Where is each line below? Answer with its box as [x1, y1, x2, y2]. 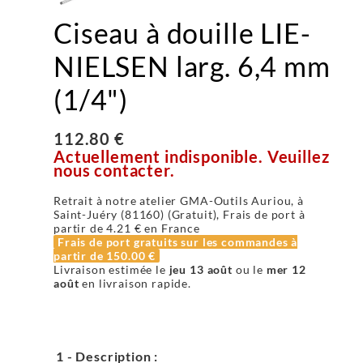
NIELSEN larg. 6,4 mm [53, 49, 331, 83]
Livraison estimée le [53, 262, 169, 276]
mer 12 [266, 262, 306, 276]
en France [141, 220, 200, 235]
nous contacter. [53, 160, 175, 180]
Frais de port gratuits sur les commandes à [58, 234, 298, 249]
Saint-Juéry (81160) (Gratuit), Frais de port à [53, 207, 305, 221]
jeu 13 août [169, 262, 233, 276]
